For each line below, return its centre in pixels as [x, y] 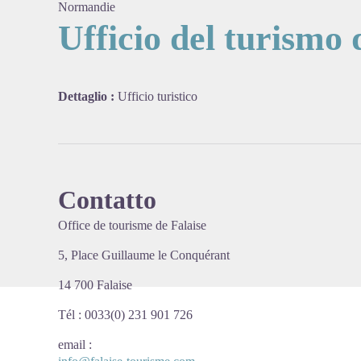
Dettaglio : [88, 96]
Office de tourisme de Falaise [132, 225]
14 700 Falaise [97, 285]
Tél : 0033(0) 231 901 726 [125, 315]
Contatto [107, 200]
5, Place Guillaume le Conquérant [144, 255]
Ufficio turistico [158, 96]
